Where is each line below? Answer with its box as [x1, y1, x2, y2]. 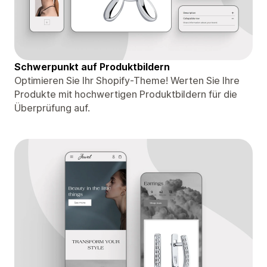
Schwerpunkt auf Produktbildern [14, 60, 170, 73]
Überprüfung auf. [14, 101, 90, 114]
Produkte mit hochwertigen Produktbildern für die [14, 88, 237, 100]
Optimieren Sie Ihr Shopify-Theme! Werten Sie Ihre [14, 74, 240, 86]
